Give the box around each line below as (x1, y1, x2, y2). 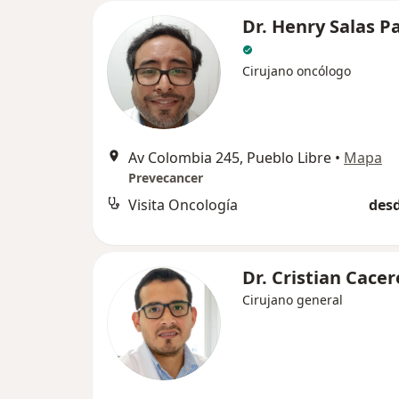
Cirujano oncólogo (242, 61, 351, 79)
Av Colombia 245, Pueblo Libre (128, 147, 331, 167)
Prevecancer (128, 168, 203, 186)
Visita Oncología (128, 194, 238, 215)
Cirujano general (242, 290, 343, 308)
